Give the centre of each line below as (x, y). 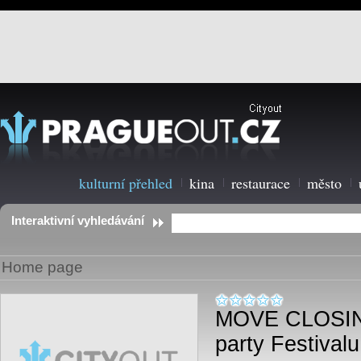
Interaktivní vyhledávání (78, 221)
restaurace (261, 183)
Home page (42, 267)
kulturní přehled (126, 183)
